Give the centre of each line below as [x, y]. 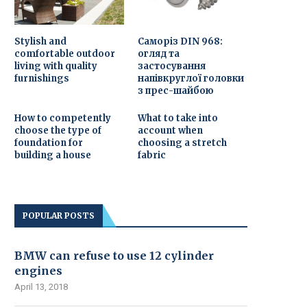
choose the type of [58, 131]
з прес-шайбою [176, 91]
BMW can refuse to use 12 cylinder [114, 256]
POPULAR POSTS [59, 216]
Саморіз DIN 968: [181, 42]
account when [171, 131]
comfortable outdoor [65, 54]
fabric [152, 156]
